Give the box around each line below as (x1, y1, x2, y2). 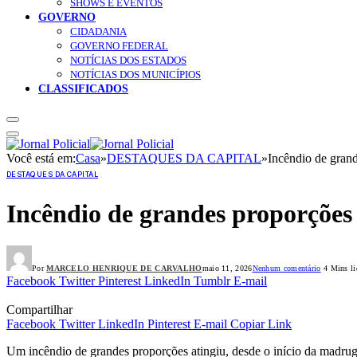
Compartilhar (6, 303, 73, 317)
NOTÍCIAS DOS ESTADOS (70, 54, 186, 67)
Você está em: (6, 151, 76, 166)
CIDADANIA (70, 25, 127, 38)
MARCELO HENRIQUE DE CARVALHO (46, 264, 202, 273)
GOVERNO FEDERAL (70, 40, 168, 53)
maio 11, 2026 (202, 264, 253, 273)
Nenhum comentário (252, 264, 321, 273)
